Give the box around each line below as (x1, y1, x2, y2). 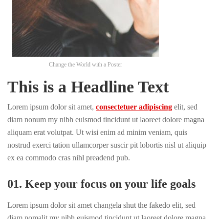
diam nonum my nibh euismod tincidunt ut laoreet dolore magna (7, 115, 204, 124)
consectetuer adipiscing (96, 103, 172, 111)
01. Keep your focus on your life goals (7, 177, 196, 190)
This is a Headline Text (7, 78, 169, 96)
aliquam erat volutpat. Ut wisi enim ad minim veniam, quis (7, 128, 187, 136)
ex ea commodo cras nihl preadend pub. (7, 153, 130, 162)
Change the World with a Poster (49, 61, 122, 68)
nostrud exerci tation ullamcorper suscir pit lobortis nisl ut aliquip (7, 141, 206, 149)
